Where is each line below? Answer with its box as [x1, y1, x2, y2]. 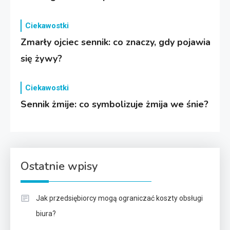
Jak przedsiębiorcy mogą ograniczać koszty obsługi [36, 194, 203, 202]
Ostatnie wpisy [21, 158, 98, 174]
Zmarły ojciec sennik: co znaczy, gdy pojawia [21, 35, 211, 48]
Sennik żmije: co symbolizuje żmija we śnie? [21, 98, 209, 110]
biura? [36, 209, 56, 218]
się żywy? [21, 52, 63, 65]
